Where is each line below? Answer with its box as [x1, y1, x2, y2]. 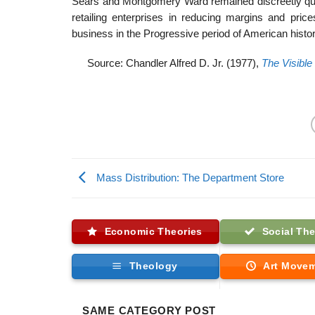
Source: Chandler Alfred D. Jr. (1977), [87, 58, 262, 70]
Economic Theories [104, 225, 202, 237]
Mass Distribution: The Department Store [94, 172, 284, 184]
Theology [129, 260, 178, 272]
